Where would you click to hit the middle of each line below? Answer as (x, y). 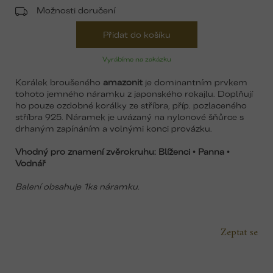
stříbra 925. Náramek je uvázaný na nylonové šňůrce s (129, 116)
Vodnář (30, 162)
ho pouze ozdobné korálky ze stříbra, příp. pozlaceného (131, 104)
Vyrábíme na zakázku (136, 58)
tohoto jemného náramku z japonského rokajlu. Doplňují (134, 93)
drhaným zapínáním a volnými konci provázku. (114, 127)
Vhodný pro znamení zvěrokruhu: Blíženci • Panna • (122, 151)
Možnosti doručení (76, 9)
